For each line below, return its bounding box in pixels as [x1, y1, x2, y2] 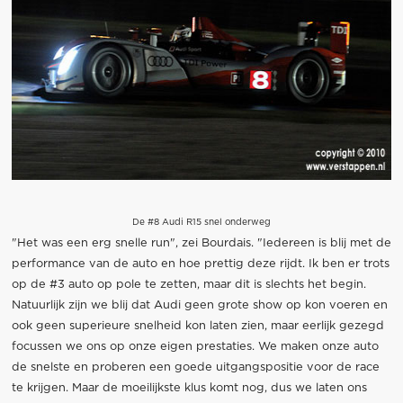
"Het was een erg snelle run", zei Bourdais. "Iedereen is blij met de [11, 237, 391, 250]
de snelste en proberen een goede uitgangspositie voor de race [11, 362, 380, 374]
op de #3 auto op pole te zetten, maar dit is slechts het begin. [11, 279, 366, 291]
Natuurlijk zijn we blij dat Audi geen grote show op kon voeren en [11, 300, 388, 312]
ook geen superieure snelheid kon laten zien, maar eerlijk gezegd [11, 320, 384, 333]
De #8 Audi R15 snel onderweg [132, 218, 271, 228]
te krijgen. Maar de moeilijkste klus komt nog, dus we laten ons [11, 382, 367, 395]
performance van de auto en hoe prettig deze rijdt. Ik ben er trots [11, 258, 390, 271]
